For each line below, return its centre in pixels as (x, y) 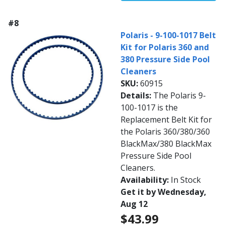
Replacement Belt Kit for (166, 120)
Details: (137, 96)
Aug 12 (134, 204)
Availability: (146, 180)
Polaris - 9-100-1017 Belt (168, 35)
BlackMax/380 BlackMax (166, 144)
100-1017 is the (149, 108)
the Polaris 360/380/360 (165, 132)
